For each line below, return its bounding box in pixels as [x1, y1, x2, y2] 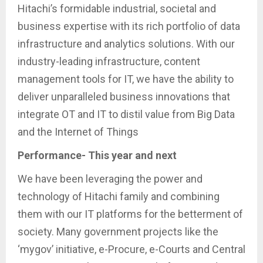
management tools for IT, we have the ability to [18, 73, 234, 86]
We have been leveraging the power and [18, 173, 203, 186]
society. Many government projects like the [18, 225, 218, 238]
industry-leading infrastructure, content [18, 55, 200, 68]
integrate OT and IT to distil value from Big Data [18, 108, 235, 121]
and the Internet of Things [18, 126, 139, 139]
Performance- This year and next [18, 149, 177, 162]
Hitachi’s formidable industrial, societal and [18, 2, 216, 15]
